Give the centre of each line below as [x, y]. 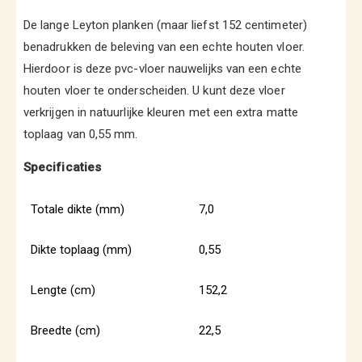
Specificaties [62, 167]
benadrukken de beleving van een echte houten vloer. [164, 47]
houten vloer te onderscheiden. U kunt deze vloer [154, 90]
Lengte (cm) [63, 290]
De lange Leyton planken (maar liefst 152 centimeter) [165, 25]
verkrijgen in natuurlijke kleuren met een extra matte [161, 112]
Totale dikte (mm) [78, 209]
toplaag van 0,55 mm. [81, 134]
